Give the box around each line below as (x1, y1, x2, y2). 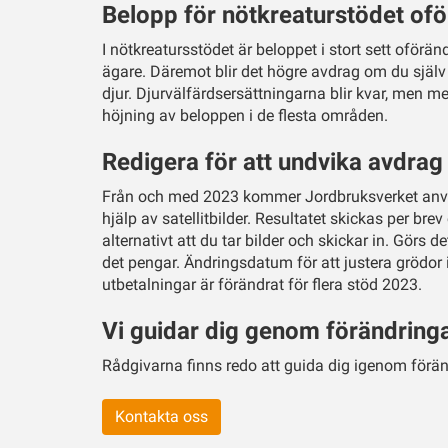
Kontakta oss (115, 407, 208, 427)
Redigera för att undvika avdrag (102, 148, 443, 177)
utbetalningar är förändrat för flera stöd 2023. (102, 275, 422, 295)
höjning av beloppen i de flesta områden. (102, 106, 388, 126)
